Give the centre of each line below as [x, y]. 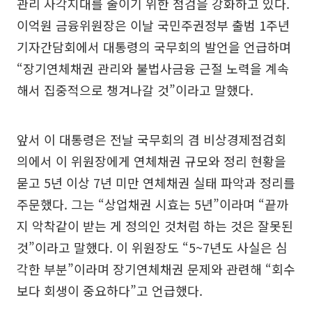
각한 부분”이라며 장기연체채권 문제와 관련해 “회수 [156, 269]
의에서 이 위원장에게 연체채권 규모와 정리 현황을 [151, 161]
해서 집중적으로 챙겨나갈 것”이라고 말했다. [135, 90]
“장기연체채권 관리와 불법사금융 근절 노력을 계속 [153, 68]
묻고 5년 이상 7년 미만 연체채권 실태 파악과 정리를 [156, 182]
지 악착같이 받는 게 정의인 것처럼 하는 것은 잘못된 [155, 226]
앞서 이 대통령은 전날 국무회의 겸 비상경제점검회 [151, 139]
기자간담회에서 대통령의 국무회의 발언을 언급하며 [154, 47]
